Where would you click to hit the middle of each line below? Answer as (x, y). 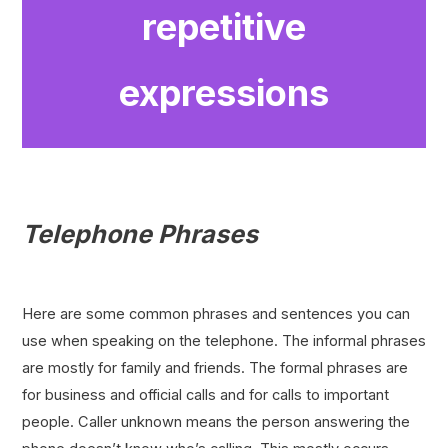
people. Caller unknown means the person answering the (215, 421)
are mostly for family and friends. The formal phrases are (214, 367)
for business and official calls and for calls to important (205, 394)
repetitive (224, 27)
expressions (224, 93)
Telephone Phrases (139, 233)
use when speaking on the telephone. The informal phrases (223, 340)
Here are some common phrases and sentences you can (215, 313)
